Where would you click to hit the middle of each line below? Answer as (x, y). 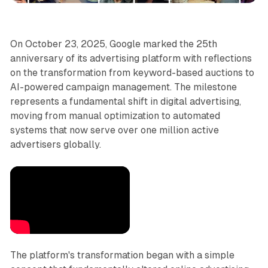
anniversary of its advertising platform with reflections (131, 58)
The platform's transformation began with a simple (122, 255)
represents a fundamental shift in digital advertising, (125, 101)
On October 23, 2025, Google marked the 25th (113, 44)
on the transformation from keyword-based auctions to (132, 72)
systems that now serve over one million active (114, 130)
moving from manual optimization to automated (115, 115)
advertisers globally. (55, 144)
